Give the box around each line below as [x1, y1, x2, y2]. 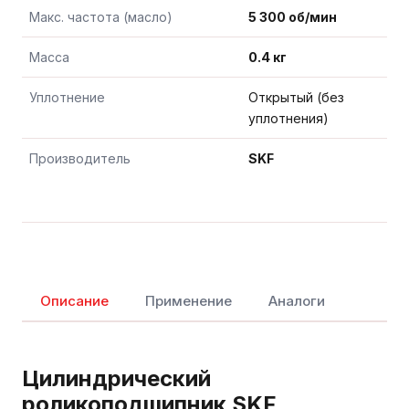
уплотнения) [248, 110, 329, 126]
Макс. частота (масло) [29, 8, 173, 25]
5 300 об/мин [248, 8, 337, 25]
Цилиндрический [22, 364, 211, 392]
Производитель [29, 150, 131, 166]
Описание [40, 291, 109, 309]
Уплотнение [29, 89, 105, 105]
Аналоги [268, 291, 325, 309]
